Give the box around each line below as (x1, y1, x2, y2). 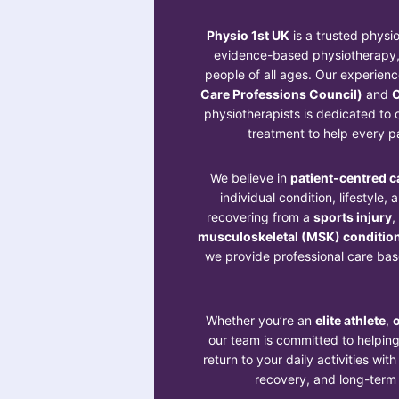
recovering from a (206, 208, 313, 224)
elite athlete (314, 312, 386, 328)
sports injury (313, 208, 392, 224)
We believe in (209, 169, 290, 185)
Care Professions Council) (200, 85, 363, 102)
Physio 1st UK (206, 27, 289, 43)
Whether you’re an (205, 312, 315, 328)
